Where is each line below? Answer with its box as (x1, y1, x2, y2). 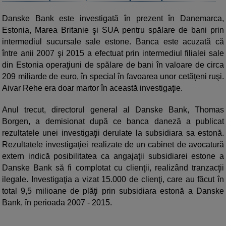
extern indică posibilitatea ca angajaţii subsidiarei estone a (2, 152, 224, 161)
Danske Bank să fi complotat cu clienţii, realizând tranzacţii (2, 163, 224, 173)
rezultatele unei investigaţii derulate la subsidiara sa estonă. (2, 129, 224, 138)
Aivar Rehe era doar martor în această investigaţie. (2, 84, 183, 93)
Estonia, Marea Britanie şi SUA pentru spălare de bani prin (2, 26, 224, 35)
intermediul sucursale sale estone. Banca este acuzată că (2, 37, 224, 46)
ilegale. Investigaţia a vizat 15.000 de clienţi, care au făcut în (2, 175, 224, 184)
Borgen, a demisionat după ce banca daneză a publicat (2, 117, 224, 126)
